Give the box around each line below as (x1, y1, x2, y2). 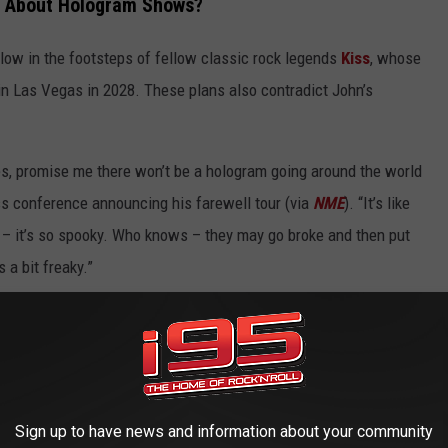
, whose (370, 47, 421, 68)
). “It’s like (344, 192, 410, 213)
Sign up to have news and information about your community (15, 422, 433, 441)
